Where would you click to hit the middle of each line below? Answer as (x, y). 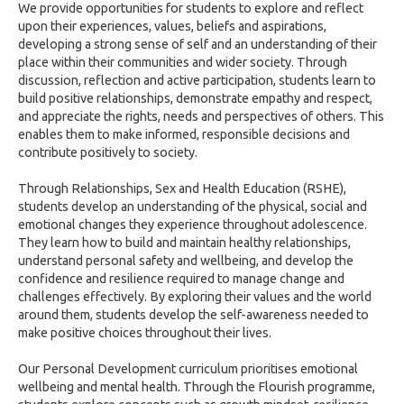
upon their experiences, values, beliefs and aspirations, (172, 26)
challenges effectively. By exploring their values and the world (195, 297)
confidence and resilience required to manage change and (181, 279)
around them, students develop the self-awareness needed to (193, 315)
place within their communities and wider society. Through (183, 62)
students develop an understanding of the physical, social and (193, 207)
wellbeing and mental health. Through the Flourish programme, (197, 387)
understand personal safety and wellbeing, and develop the (186, 261)
